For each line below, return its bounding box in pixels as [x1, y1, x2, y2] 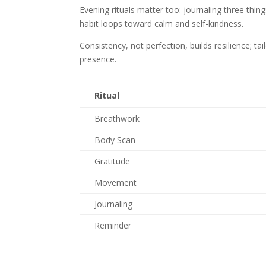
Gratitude [94, 156, 131, 167]
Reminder [94, 220, 132, 232]
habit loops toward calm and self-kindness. [80, 18, 244, 30]
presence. [80, 53, 117, 65]
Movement [94, 177, 137, 189]
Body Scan [94, 134, 136, 146]
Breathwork [94, 113, 140, 125]
